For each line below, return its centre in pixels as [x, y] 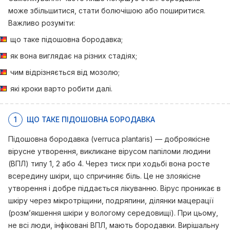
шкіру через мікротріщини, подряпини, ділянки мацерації [111, 200]
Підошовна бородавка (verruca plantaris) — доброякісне [109, 139]
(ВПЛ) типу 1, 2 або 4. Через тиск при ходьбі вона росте [109, 164]
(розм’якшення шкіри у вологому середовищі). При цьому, [113, 213]
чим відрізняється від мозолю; [65, 72]
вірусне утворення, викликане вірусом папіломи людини [109, 151]
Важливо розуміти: [42, 23]
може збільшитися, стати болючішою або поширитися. [107, 11]
